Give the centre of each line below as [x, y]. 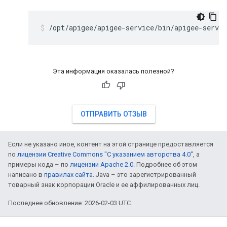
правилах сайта [68, 175]
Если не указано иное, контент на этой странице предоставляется [111, 144]
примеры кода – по [39, 164]
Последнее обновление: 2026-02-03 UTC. [70, 203]
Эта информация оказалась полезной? [113, 71]
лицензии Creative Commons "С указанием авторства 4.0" [105, 154]
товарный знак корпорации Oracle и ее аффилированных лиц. [104, 185]
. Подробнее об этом [165, 164]
